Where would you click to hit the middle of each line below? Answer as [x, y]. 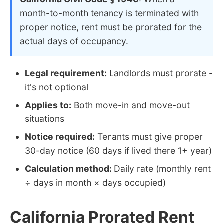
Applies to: [48, 105]
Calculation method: [68, 168]
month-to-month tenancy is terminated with [109, 13]
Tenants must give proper [149, 136]
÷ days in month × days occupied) [95, 182]
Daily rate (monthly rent [161, 168]
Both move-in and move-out [130, 105]
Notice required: [60, 136]
